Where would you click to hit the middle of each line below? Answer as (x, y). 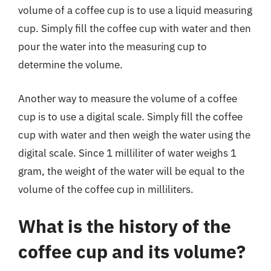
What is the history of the (125, 226)
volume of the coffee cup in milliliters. (106, 189)
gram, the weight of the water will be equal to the (131, 171)
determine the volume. (70, 65)
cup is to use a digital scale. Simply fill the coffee (130, 116)
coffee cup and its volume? (132, 251)
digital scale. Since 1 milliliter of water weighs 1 (127, 153)
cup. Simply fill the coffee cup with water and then (135, 28)
